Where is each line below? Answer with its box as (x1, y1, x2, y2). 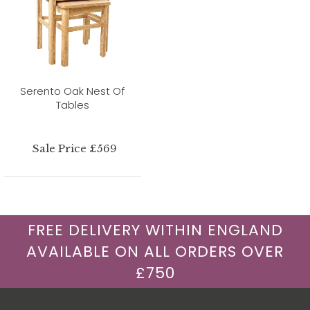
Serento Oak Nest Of (20, 83, 125, 98)
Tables (55, 97, 89, 112)
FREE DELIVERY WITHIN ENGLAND (27, 219, 283, 241)
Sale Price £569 (33, 141, 118, 155)
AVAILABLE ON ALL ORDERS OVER (26, 240, 284, 262)
